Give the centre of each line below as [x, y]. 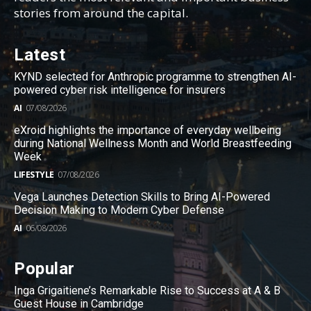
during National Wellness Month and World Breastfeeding [153, 144]
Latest [40, 55]
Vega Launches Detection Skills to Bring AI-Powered [142, 197]
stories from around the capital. [101, 13]
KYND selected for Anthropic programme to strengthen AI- [155, 77]
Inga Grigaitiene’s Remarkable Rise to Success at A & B [147, 291]
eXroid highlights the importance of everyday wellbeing [148, 131]
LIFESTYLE [34, 175]
